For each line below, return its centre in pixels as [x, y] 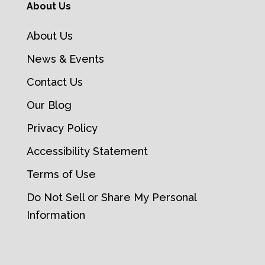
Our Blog [49, 105]
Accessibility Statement [87, 151]
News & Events [65, 59]
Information [56, 215]
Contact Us [54, 82]
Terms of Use [61, 174]
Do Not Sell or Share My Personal [111, 197]
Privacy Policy [62, 128]
